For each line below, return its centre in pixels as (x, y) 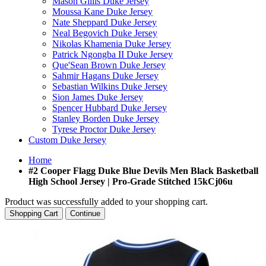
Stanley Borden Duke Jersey (106, 118)
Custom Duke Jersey (67, 140)
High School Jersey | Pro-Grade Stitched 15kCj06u (131, 181)
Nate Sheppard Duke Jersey (104, 22)
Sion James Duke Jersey (98, 97)
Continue (85, 213)
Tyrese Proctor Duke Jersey (104, 129)
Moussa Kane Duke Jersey (102, 12)
